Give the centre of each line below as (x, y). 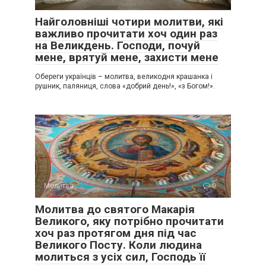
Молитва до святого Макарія (115, 209)
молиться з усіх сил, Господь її (120, 256)
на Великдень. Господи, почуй (118, 45)
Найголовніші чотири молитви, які (129, 21)
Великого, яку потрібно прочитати (129, 221)
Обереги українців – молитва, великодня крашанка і (124, 76)
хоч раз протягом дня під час (116, 233)
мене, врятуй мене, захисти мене (127, 57)
